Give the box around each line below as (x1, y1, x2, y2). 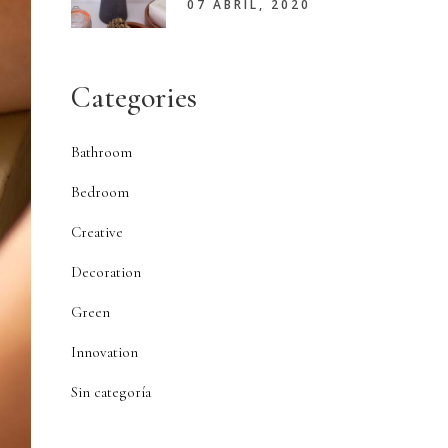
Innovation (71, 343, 138, 361)
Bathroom (71, 143, 132, 161)
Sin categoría (71, 383, 151, 401)
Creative (71, 223, 123, 241)
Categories (71, 79, 197, 116)
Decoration (71, 263, 141, 281)
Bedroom (71, 183, 129, 201)
